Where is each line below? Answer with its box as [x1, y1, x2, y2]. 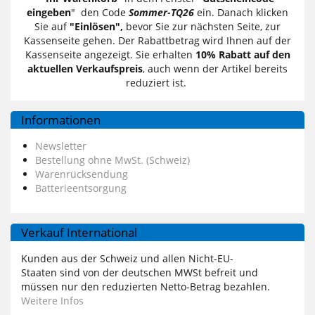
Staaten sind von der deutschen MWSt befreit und [21, 265, 258, 279]
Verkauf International [21, 224, 137, 240]
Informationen [21, 111, 101, 128]
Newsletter [35, 139, 86, 153]
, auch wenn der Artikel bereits [143, 61, 288, 75]
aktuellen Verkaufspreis [27, 61, 143, 75]
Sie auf [34, 19, 70, 33]
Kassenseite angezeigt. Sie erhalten [25, 47, 195, 61]
